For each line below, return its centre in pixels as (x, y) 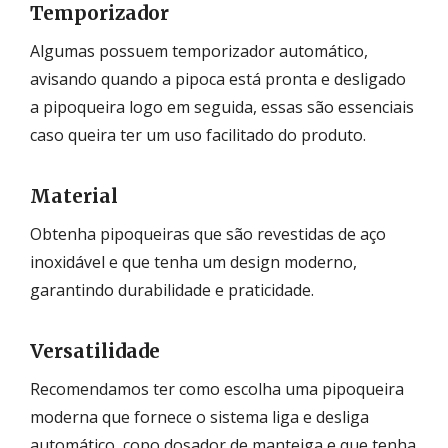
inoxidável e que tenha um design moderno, (193, 261)
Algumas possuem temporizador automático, (199, 50)
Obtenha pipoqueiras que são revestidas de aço (208, 233)
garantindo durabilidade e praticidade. (172, 289)
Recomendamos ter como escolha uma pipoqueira (217, 388)
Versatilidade (95, 350)
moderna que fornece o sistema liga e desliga (199, 416)
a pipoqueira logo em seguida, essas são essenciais (222, 106)
